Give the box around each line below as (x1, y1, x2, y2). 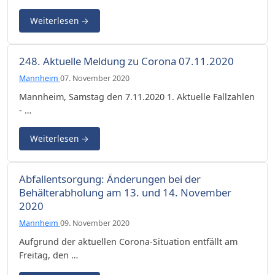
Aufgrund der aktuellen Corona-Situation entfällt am (19, 235, 238, 247)
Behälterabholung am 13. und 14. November (19, 185, 231, 199)
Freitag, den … (19, 249, 78, 261)
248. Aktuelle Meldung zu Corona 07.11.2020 (19, 53, 234, 68)
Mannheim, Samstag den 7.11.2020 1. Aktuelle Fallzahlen (19, 90, 255, 103)
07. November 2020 (60, 72, 130, 83)
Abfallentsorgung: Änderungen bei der (19, 171, 201, 186)
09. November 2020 (60, 217, 130, 228)
